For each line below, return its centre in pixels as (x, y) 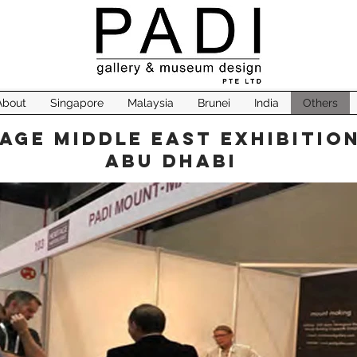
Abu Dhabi (175, 161)
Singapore (76, 103)
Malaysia (150, 103)
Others (320, 103)
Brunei (214, 103)
